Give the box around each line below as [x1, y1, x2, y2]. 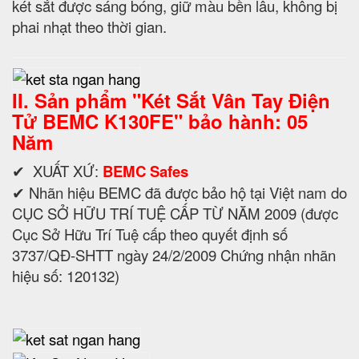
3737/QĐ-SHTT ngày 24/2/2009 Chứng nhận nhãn [12, 244, 336, 265]
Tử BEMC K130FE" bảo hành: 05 [12, 107, 308, 135]
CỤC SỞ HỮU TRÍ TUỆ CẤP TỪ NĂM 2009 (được [12, 202, 338, 224]
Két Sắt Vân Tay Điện [141, 86, 330, 114]
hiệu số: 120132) [12, 264, 119, 286]
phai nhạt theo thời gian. [12, 15, 167, 37]
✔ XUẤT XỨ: [12, 159, 103, 181]
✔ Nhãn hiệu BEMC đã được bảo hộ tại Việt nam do [12, 181, 347, 203]
